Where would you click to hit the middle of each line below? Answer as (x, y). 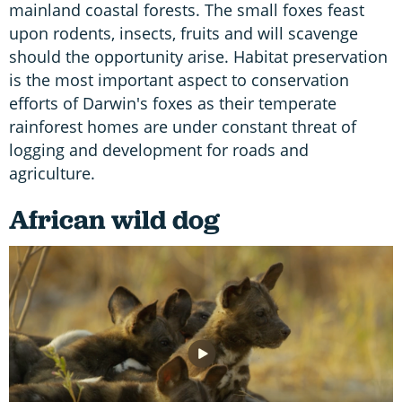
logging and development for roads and (159, 150)
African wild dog (114, 220)
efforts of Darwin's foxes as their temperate (173, 104)
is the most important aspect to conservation (179, 80)
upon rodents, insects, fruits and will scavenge (184, 34)
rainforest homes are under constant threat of (183, 127)
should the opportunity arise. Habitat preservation (198, 57)
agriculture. (54, 174)
